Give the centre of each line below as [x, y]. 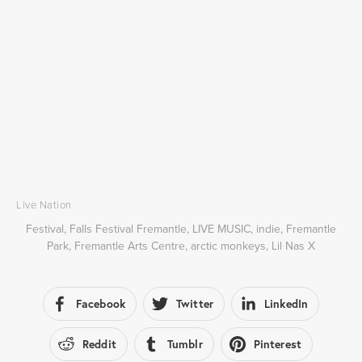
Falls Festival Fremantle [128, 229]
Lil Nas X [293, 246]
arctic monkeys [228, 246]
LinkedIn [286, 304]
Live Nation [44, 204]
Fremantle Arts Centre [130, 246]
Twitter [195, 304]
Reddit [99, 344]
